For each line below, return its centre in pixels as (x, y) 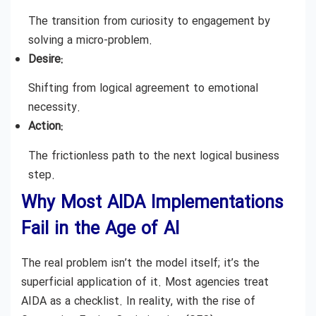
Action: (45, 127)
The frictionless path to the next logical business (154, 156)
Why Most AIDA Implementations (152, 203)
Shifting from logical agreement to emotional (143, 89)
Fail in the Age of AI (100, 229)
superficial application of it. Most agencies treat (145, 282)
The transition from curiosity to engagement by (149, 21)
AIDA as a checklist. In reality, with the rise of (138, 301)
